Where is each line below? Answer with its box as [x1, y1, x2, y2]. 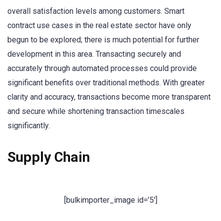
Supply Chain [7, 149, 90, 166]
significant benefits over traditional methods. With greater [7, 78, 205, 87]
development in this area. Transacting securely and [7, 49, 181, 59]
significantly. [7, 121, 50, 130]
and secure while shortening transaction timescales [7, 107, 184, 116]
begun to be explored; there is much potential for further [7, 35, 199, 44]
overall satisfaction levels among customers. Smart [7, 6, 184, 16]
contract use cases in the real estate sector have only [7, 21, 191, 30]
